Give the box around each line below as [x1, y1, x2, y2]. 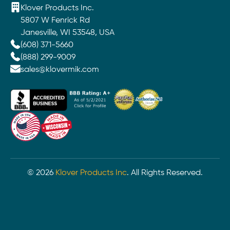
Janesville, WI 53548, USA [21, 29, 114, 37]
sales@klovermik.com [21, 66, 99, 74]
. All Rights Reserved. [127, 169, 203, 178]
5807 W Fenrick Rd [21, 16, 90, 25]
